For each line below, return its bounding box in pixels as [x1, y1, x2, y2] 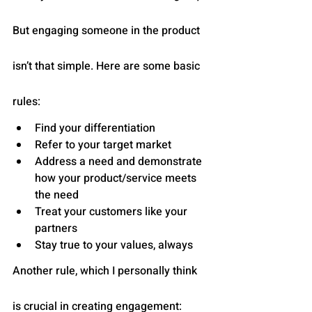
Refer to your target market [35, 136, 171, 154]
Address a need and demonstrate [35, 153, 205, 171]
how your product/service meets [35, 170, 199, 187]
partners [35, 220, 77, 237]
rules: [13, 93, 40, 111]
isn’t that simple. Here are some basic [13, 58, 203, 75]
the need [35, 187, 79, 204]
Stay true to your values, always [35, 237, 193, 254]
